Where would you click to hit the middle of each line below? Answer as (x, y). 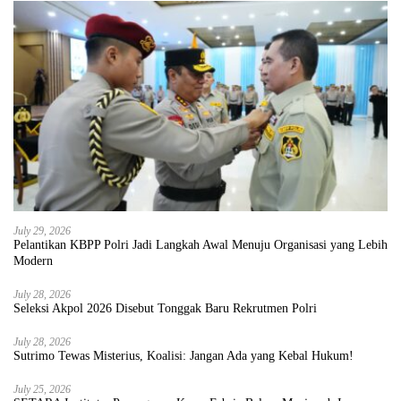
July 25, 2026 (42, 390)
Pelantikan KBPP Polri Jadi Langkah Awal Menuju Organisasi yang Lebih (200, 245)
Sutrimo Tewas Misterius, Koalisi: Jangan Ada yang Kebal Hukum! (184, 356)
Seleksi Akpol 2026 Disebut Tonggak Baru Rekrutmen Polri (166, 309)
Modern (33, 261)
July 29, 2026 (42, 231)
